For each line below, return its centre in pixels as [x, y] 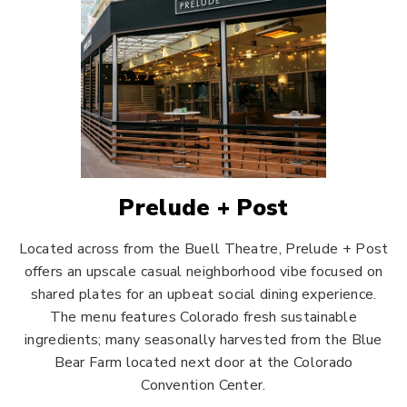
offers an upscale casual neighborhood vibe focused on [203, 272]
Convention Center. [203, 385]
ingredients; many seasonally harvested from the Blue [203, 340]
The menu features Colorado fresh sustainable [203, 317]
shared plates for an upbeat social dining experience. [203, 294]
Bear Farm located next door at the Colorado [203, 362]
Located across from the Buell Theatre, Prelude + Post [203, 249]
